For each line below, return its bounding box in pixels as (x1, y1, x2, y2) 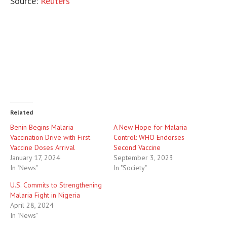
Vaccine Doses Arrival (10, 143, 75, 153)
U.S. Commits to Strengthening (10, 180, 102, 190)
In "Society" (113, 163, 147, 173)
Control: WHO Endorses (113, 133, 184, 142)
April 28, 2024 (10, 201, 54, 210)
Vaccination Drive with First (10, 133, 90, 142)
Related (10, 108, 33, 117)
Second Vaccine (113, 143, 161, 153)
